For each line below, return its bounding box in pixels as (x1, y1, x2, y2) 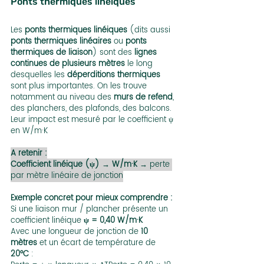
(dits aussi (127, 24, 173, 37)
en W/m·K (11, 125, 50, 138)
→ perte (137, 159, 172, 171)
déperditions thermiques (67, 69, 160, 82)
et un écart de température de (37, 237, 158, 250)
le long (125, 58, 155, 71)
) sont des (93, 47, 134, 60)
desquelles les (11, 69, 67, 82)
